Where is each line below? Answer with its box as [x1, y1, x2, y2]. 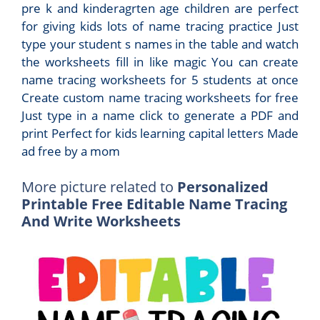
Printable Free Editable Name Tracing [21, 194, 287, 214]
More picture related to [21, 176, 177, 196]
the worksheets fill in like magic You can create [21, 54, 299, 71]
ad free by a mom [21, 143, 120, 160]
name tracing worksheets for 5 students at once [21, 71, 299, 89]
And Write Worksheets [21, 211, 181, 231]
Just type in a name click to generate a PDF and [21, 107, 299, 124]
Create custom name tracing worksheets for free [21, 89, 299, 106]
